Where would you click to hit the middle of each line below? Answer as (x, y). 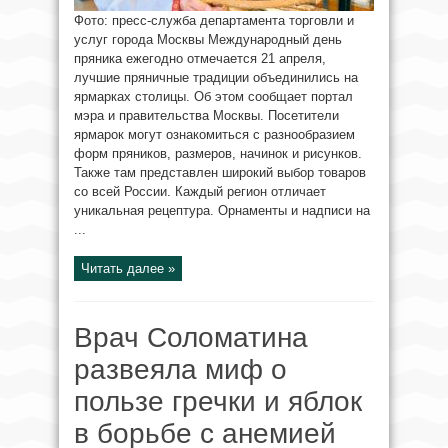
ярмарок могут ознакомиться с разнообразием (214, 135)
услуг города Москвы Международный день (208, 40)
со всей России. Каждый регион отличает (200, 192)
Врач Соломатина (191, 338)
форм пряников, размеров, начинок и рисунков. (218, 154)
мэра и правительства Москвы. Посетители (206, 116)
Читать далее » (128, 269)
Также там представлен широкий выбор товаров (220, 173)
